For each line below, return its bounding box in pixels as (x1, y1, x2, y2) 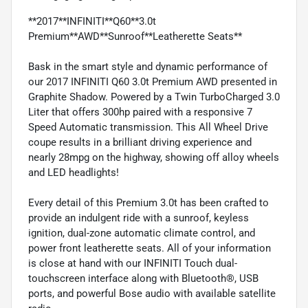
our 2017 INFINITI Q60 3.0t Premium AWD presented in (28, 75, 277, 88)
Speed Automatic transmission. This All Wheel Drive (28, 120, 268, 133)
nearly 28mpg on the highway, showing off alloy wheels (28, 151, 279, 164)
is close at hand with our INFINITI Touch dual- (28, 256, 237, 269)
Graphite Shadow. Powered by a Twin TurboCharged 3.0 (28, 90, 280, 103)
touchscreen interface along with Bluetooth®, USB (28, 272, 258, 285)
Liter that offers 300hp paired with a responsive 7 (28, 105, 252, 118)
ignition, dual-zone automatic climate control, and (28, 226, 255, 239)
